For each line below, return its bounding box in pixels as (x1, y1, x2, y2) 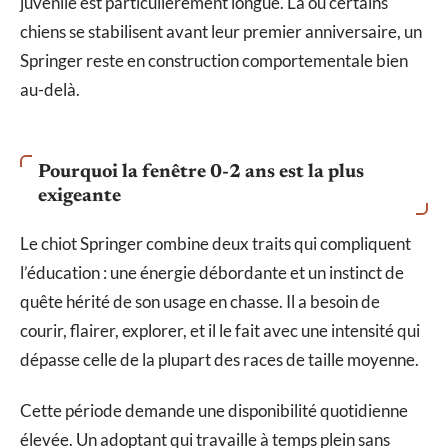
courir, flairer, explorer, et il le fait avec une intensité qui (20, 319, 420, 341)
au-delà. (20, 79, 80, 101)
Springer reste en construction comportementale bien (20, 50, 408, 72)
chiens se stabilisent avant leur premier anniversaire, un (20, 21, 422, 43)
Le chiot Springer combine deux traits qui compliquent (20, 232, 411, 254)
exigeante (38, 186, 121, 206)
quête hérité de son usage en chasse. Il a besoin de (20, 290, 380, 312)
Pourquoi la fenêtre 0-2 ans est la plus (38, 162, 364, 182)
